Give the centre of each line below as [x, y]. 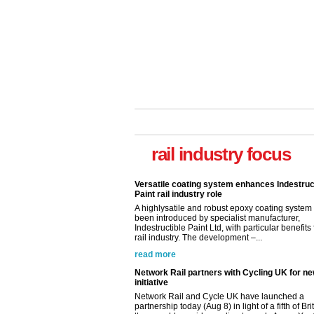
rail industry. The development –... [198, 228]
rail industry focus [221, 154]
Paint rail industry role [178, 185]
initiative [151, 273]
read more [155, 245]
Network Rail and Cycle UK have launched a [219, 287]
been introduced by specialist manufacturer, [217, 209]
